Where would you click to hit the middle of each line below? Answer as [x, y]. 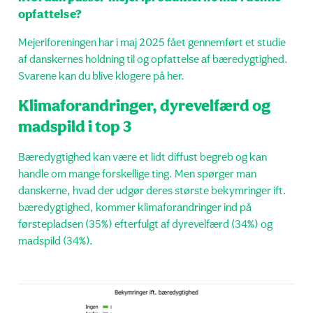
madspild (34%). [56, 242]
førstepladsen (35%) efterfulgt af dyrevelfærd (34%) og [145, 225]
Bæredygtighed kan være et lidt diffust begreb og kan [143, 158]
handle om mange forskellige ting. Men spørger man [137, 175]
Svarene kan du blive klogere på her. [101, 77]
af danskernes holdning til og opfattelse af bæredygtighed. [153, 60]
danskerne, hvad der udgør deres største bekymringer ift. [152, 191]
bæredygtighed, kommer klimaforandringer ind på [135, 208]
